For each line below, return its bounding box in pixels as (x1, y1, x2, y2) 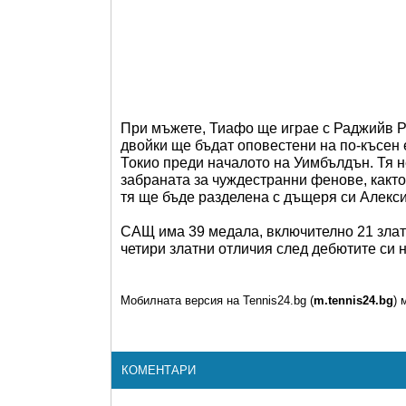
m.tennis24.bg (314, 294, 393, 307)
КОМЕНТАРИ (121, 363, 196, 377)
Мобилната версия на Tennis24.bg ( (121, 294, 314, 307)
